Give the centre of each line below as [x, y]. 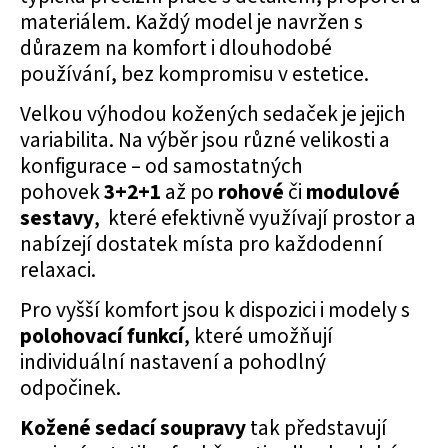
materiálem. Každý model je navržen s [191, 22]
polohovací [71, 336]
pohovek [62, 192]
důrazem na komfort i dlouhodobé [176, 48]
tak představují [316, 428]
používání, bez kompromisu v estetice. [194, 74]
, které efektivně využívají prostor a [255, 218]
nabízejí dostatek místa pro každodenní [201, 244]
